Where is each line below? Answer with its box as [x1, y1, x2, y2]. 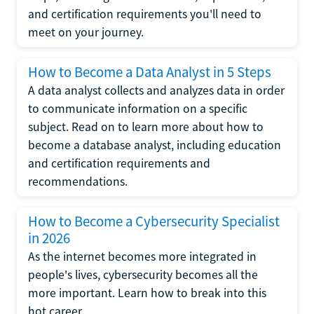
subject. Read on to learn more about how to [28, 119, 264, 135]
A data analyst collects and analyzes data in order [28, 83, 285, 98]
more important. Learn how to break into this [28, 285, 266, 301]
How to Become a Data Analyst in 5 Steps [28, 63, 271, 81]
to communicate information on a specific [28, 101, 247, 116]
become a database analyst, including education [28, 137, 281, 153]
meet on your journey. [28, 25, 144, 40]
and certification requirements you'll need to [28, 6, 261, 22]
